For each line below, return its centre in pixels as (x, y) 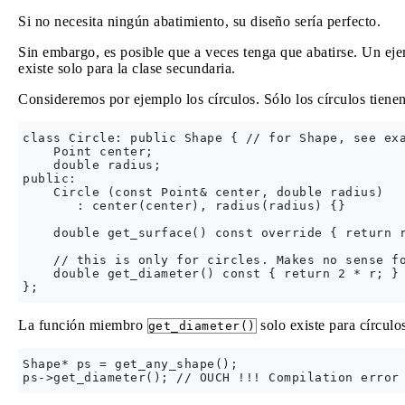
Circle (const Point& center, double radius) (203, 192)
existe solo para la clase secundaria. (127, 68)
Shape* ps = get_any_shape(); (130, 364)
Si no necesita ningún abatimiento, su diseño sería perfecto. (199, 21)
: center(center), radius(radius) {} (184, 206)
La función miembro (83, 325)
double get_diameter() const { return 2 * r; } (211, 273)
